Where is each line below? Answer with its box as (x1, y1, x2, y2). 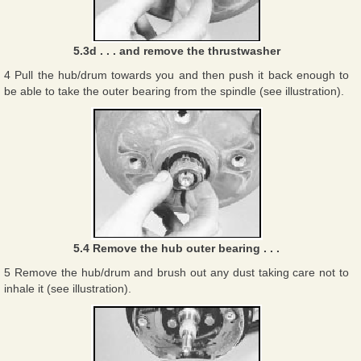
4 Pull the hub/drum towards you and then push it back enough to (4, 68, 349, 81)
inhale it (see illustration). (4, 281, 131, 295)
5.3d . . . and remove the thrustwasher (73, 44, 280, 57)
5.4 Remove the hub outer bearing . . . (73, 241, 280, 255)
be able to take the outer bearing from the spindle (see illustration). (4, 84, 344, 98)
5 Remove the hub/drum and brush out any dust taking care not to (4, 265, 349, 279)
